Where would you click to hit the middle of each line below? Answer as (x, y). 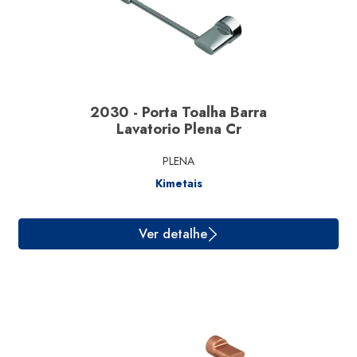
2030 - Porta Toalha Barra (178, 112)
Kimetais (178, 183)
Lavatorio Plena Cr (178, 129)
